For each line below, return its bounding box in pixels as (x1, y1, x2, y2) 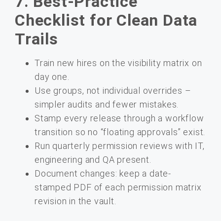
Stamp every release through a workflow (35, 113, 204, 124)
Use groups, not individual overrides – (35, 85, 191, 96)
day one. (35, 72, 70, 82)
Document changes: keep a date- (35, 168, 172, 179)
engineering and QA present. (35, 154, 151, 165)
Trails (15, 30, 58, 49)
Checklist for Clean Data (15, 11, 198, 30)
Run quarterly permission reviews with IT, (35, 141, 205, 151)
